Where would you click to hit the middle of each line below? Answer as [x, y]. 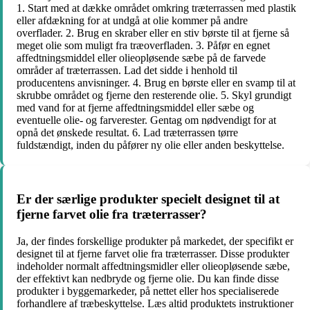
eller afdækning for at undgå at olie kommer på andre [132, 20]
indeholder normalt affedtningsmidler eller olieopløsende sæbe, [153, 266]
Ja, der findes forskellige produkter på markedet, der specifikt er [155, 241]
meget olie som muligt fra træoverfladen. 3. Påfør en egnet [143, 45]
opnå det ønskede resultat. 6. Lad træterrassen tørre [127, 132]
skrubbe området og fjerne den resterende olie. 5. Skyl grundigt [154, 95]
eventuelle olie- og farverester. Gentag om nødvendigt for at [146, 120]
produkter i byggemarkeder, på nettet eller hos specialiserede [148, 291]
